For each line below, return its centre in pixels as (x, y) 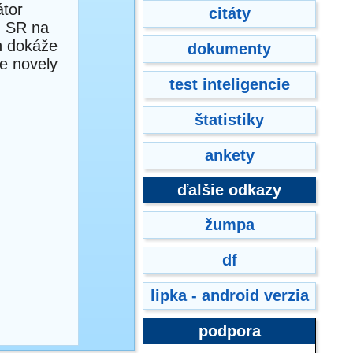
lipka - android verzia (229, 295)
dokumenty (229, 49)
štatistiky (229, 120)
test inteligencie (229, 84)
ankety (229, 155)
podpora (229, 331)
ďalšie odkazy (229, 190)
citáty (229, 13)
